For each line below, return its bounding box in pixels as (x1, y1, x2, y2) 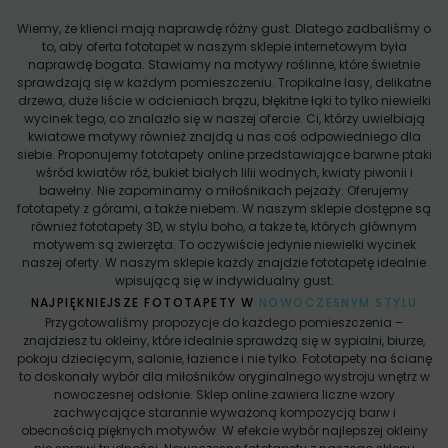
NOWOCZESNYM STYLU (258, 293, 418, 311)
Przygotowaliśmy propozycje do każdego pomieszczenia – (45, 313, 403, 331)
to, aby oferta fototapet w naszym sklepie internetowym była (41, 37, 407, 55)
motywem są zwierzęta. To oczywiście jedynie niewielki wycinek (32, 235, 416, 253)
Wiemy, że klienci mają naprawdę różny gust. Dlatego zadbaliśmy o (17, 19, 431, 37)
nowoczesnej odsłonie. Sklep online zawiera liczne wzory (53, 385, 395, 403)
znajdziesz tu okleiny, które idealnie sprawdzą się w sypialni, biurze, (23, 331, 425, 349)
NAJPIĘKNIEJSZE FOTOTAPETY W (30, 293, 259, 311)
